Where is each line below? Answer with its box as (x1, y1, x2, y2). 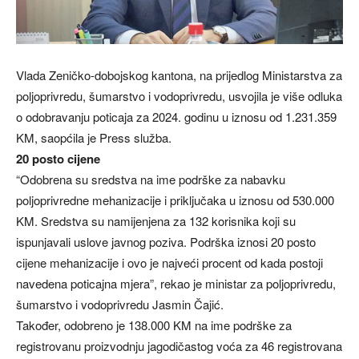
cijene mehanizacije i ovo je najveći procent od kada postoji (16, 254, 323, 272)
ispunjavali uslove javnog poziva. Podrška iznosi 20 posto (16, 233, 316, 251)
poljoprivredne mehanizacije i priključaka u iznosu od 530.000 (16, 192, 334, 209)
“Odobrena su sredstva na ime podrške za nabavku (16, 171, 285, 188)
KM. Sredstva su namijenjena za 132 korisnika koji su (16, 212, 296, 230)
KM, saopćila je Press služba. (16, 129, 171, 147)
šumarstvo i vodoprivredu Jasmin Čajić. (16, 296, 224, 313)
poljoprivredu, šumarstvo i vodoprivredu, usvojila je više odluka (16, 87, 342, 105)
